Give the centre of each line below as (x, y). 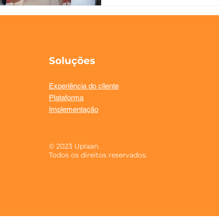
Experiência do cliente (84, 86)
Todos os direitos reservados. (98, 155)
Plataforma (66, 97)
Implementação (73, 109)
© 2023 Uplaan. (74, 146)
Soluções (72, 60)
